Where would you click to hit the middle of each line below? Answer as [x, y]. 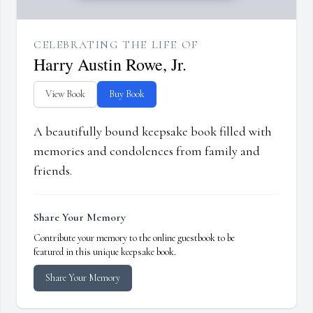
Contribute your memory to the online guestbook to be [134, 238]
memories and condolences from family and [147, 151]
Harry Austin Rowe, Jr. [110, 65]
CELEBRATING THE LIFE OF [116, 45]
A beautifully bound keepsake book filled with [153, 132]
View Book [65, 94]
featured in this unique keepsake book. [105, 252]
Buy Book [127, 94]
